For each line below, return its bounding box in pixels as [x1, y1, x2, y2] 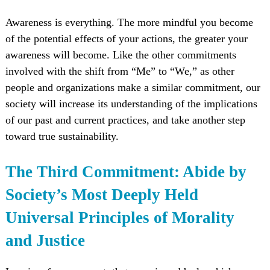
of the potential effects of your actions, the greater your [5, 33, 248, 45]
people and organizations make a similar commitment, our [5, 81, 260, 94]
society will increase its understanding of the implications [5, 98, 257, 110]
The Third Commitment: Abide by [5, 162, 246, 181]
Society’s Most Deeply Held [5, 185, 198, 204]
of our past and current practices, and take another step [5, 114, 245, 127]
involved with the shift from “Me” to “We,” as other [5, 65, 234, 78]
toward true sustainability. [5, 130, 119, 143]
